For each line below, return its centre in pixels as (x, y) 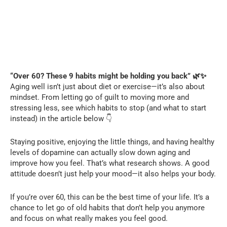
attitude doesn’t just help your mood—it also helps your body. (113, 174)
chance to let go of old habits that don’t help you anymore (107, 207)
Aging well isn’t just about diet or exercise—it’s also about (107, 86)
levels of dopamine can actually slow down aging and (100, 152)
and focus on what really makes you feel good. (89, 218)
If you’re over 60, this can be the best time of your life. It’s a (110, 197)
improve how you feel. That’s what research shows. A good (110, 163)
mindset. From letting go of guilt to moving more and (100, 97)
